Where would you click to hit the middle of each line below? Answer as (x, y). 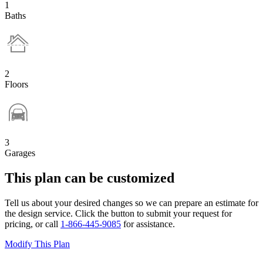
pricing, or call (33, 224)
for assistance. (148, 224)
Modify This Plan (37, 244)
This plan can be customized (90, 178)
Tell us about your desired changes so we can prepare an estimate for (131, 203)
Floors (16, 85)
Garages (20, 153)
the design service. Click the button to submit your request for (118, 214)
